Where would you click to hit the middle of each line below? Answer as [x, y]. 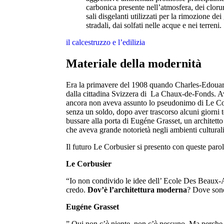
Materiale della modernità [134, 63]
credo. [77, 189]
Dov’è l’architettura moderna [137, 189]
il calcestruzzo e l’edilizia [105, 42]
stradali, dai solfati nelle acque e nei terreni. [154, 25]
